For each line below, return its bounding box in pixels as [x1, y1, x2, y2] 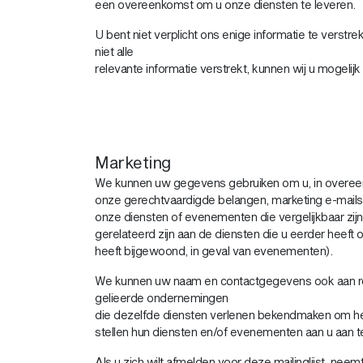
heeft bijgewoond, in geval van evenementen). [95, 244, 332, 258]
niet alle [95, 45, 134, 58]
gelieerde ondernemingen [95, 291, 228, 305]
